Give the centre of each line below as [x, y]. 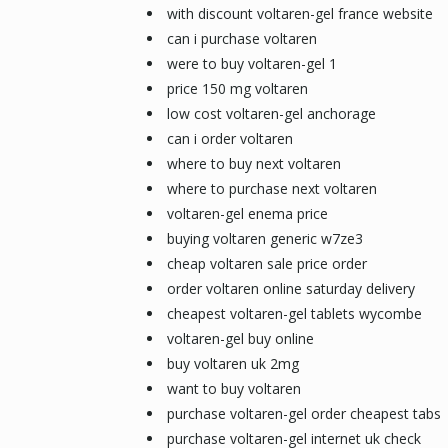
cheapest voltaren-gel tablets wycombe [294, 313]
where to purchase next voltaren [271, 188]
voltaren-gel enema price [247, 213]
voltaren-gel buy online [240, 338]
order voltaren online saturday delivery [290, 288]
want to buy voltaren [233, 388]
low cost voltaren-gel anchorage [271, 113]
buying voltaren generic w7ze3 [264, 238]
